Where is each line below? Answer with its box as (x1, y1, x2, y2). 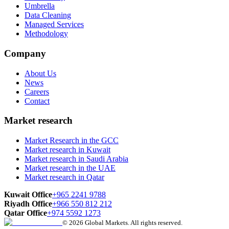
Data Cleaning (25, 11, 71, 20)
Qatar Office (4, 209, 47, 217)
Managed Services (25, 20, 84, 29)
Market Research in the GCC (25, 136, 119, 145)
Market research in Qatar (25, 173, 104, 181)
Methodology (25, 29, 68, 38)
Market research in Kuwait (25, 145, 110, 154)
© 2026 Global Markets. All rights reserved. (62, 219, 182, 226)
